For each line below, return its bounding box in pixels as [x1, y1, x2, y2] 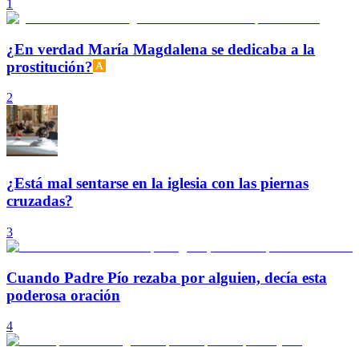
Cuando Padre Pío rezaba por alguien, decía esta [6, 268, 327, 286]
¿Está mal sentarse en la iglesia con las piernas [6, 175, 309, 192]
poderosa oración [6, 286, 120, 304]
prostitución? [6, 58, 93, 75]
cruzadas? [6, 192, 73, 210]
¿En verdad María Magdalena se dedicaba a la [6, 40, 315, 58]
